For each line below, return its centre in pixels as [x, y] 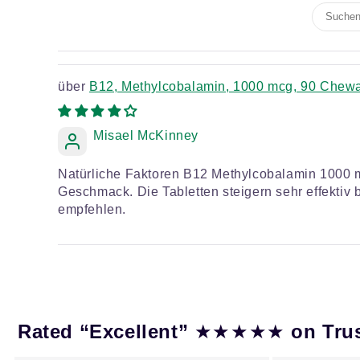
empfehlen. [92, 209]
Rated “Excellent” [106, 331]
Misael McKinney [146, 135]
